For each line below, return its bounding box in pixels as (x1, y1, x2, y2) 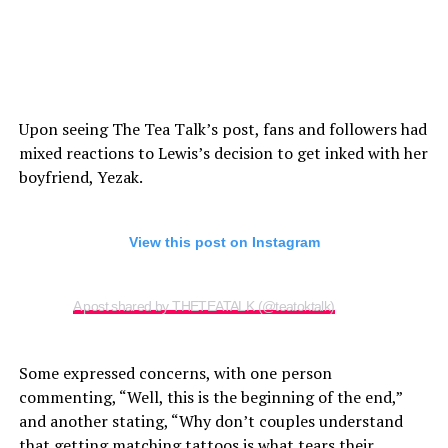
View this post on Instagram (128, 234, 320, 250)
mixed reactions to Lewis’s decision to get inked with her (18, 142, 428, 164)
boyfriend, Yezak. (18, 166, 146, 188)
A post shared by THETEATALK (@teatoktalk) (72, 298, 335, 314)
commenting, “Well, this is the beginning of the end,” (18, 386, 402, 408)
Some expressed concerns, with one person (18, 362, 332, 384)
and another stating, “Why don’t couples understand (18, 410, 403, 432)
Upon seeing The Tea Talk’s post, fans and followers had (18, 118, 427, 140)
